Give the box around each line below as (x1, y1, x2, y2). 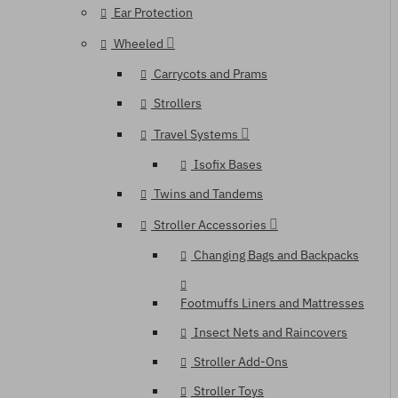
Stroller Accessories (154, 217, 267, 233)
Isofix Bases (194, 156, 262, 172)
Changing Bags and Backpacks (194, 247, 359, 263)
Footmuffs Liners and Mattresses (180, 295, 364, 311)
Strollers (154, 95, 202, 111)
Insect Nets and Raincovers (194, 324, 347, 340)
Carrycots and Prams (154, 66, 267, 82)
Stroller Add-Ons (194, 354, 288, 370)
